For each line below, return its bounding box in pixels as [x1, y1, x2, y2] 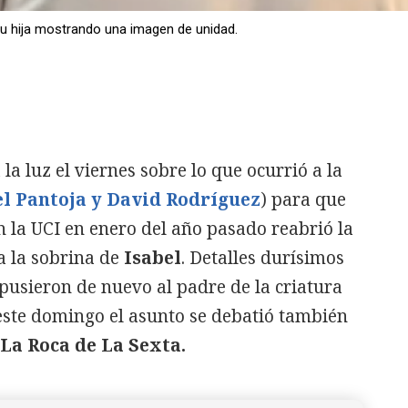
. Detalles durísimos [181, 245, 344, 270]
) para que [260, 187, 346, 211]
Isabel [124, 245, 181, 270]
